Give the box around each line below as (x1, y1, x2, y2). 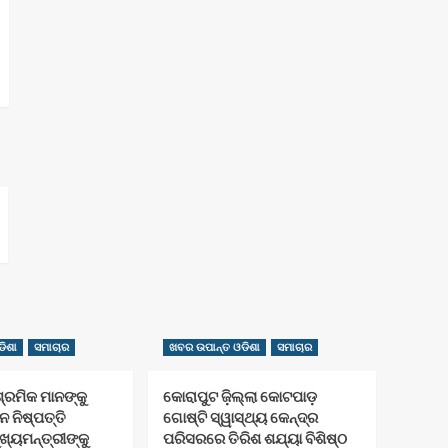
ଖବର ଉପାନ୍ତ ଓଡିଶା (169, 339, 260, 354)
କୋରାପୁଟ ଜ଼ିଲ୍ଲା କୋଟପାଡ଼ (163, 385, 317, 407)
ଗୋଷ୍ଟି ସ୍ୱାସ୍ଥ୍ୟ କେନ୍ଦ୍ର (163, 406, 318, 428)
